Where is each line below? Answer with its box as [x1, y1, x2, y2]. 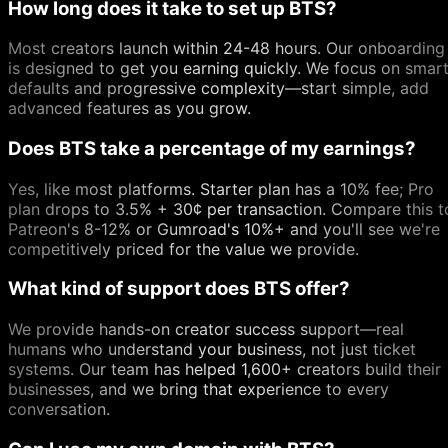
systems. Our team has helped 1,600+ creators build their [8, 359, 441, 380]
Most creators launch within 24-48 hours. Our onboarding [8, 38, 445, 59]
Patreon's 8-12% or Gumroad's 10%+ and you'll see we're [8, 218, 440, 239]
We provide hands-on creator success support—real [8, 319, 404, 340]
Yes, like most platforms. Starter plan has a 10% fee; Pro [8, 178, 434, 199]
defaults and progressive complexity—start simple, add [8, 78, 429, 99]
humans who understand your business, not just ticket [8, 339, 416, 360]
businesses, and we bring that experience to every [8, 379, 389, 400]
